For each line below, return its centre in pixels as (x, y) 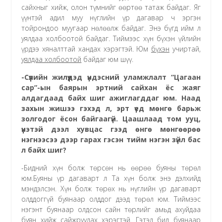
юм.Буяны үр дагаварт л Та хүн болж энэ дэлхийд (111, 178)
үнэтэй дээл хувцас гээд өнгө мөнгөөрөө (111, 129)
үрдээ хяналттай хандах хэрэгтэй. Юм (86, 49)
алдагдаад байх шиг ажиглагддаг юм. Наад (111, 98)
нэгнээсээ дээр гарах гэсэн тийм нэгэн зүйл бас (111, 139)
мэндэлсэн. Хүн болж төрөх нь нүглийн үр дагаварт (111, 188)
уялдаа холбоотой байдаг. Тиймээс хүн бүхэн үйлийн (111, 38)
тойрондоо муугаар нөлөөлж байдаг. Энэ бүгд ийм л (111, 28)
